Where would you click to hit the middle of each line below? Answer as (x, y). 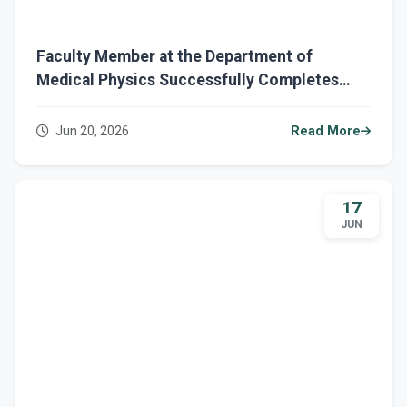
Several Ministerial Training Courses (170, 104)
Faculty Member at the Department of (174, 57)
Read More (326, 132)
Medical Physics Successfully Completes (188, 80)
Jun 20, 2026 (91, 131)
